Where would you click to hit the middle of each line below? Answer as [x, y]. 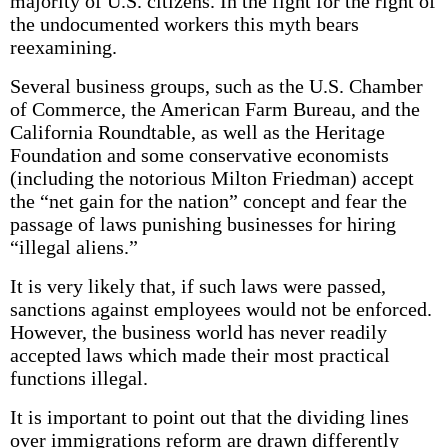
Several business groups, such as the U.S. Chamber [216, 86]
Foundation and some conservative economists [199, 155]
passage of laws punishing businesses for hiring [202, 224]
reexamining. [63, 47]
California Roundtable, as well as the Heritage [197, 132]
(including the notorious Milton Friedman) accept [211, 178]
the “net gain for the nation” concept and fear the [208, 201]
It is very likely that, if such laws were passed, [197, 286]
